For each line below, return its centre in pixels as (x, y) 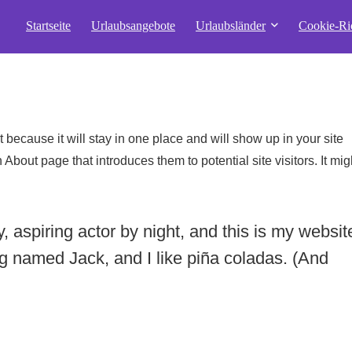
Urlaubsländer (231, 26)
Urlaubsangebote (133, 26)
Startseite (48, 26)
